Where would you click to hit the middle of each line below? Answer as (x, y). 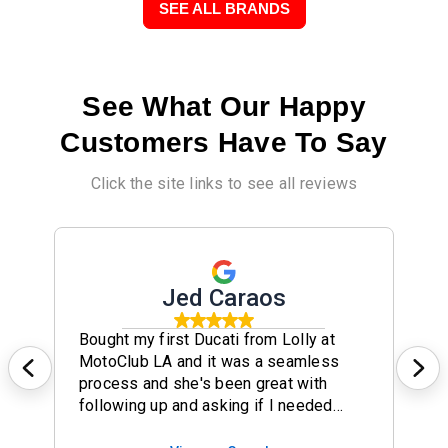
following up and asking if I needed (205, 406)
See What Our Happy (224, 107)
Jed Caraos (224, 298)
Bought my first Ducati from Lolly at (206, 340)
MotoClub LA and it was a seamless (209, 362)
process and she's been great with (203, 384)
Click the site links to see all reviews (224, 184)
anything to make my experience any (209, 428)
